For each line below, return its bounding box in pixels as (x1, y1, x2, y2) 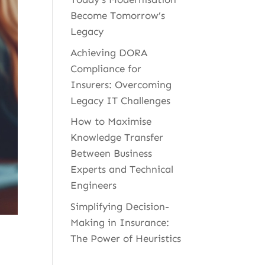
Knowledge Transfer (70, 131, 164, 144)
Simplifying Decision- (70, 200, 170, 212)
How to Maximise (70, 115, 152, 128)
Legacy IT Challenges (70, 94, 171, 106)
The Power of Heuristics (70, 232, 182, 244)
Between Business (70, 147, 153, 160)
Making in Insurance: (70, 216, 170, 228)
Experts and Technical (70, 163, 174, 176)
